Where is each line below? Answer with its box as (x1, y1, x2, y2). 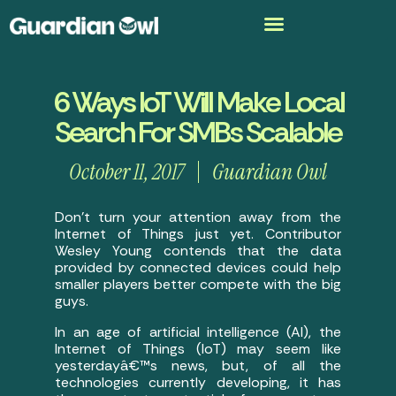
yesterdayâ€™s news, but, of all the (55, 355, 341, 375)
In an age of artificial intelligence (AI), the (55, 322, 341, 341)
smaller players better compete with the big (55, 274, 341, 293)
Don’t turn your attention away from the (55, 207, 341, 226)
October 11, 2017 (69, 157, 184, 187)
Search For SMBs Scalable (55, 112, 341, 153)
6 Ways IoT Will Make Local (52, 82, 344, 123)
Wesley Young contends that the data (55, 240, 341, 260)
